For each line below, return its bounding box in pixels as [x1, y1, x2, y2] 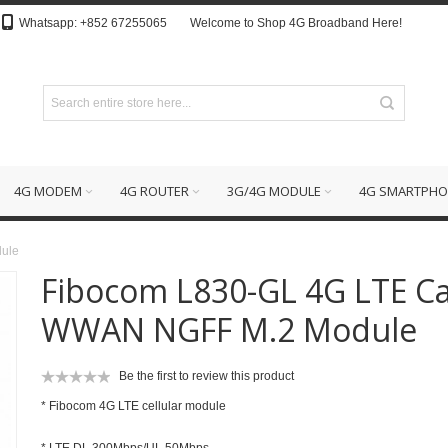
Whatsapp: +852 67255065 [16, 16, 185, 30]
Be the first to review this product [118, 369, 294, 384]
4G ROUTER [120, 182, 189, 200]
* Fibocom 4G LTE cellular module [40, 399, 226, 414]
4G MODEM [14, 182, 82, 200]
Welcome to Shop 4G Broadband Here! [190, 16, 402, 30]
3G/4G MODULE [227, 182, 321, 200]
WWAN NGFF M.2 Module [40, 308, 417, 351]
